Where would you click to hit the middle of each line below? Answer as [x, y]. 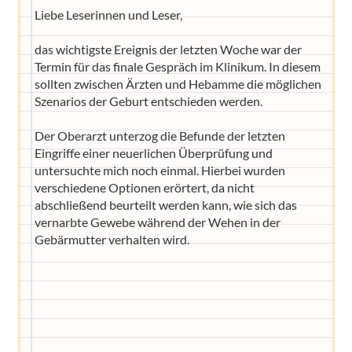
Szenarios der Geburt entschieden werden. [148, 101]
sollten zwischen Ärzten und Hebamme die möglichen [178, 83]
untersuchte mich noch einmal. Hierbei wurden [159, 170]
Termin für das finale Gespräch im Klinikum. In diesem [177, 66]
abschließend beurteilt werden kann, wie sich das [165, 204]
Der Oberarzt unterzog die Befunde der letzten [159, 135]
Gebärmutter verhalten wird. [112, 239]
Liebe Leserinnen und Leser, [108, 14]
